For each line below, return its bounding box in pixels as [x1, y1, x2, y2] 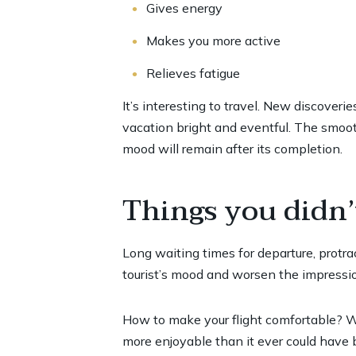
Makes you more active [145, 33, 281, 48]
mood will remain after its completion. [122, 141, 342, 157]
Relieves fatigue [145, 65, 240, 81]
